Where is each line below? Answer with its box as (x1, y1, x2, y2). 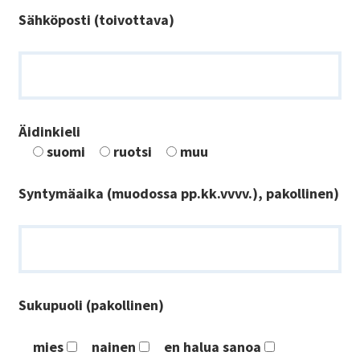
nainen (92, 337, 136, 357)
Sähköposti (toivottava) (18, 10, 174, 30)
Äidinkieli (18, 122, 80, 141)
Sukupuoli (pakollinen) (18, 296, 164, 315)
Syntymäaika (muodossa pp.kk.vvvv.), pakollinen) (18, 184, 339, 203)
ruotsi (113, 142, 152, 162)
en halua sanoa (164, 337, 261, 357)
